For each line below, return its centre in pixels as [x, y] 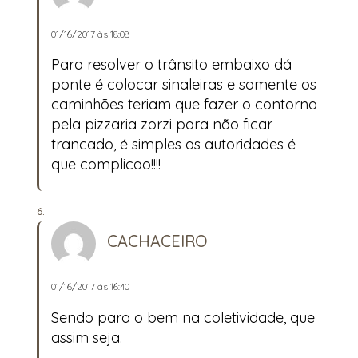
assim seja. [87, 337]
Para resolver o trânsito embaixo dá [171, 65]
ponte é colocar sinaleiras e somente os [184, 85]
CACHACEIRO [157, 241]
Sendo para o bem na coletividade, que [183, 317]
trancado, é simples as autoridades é [173, 145]
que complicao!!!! [106, 165]
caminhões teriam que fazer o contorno [184, 105]
